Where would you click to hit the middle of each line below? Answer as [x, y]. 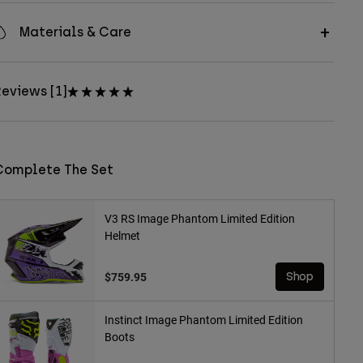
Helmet [122, 236]
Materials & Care [75, 32]
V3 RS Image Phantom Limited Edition [199, 219]
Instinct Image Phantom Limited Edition [203, 320]
